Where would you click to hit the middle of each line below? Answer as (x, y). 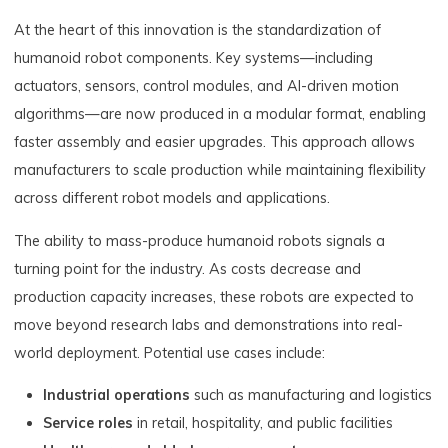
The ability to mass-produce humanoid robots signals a (200, 240)
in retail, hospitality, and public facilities (263, 423)
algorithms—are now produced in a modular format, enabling (220, 114)
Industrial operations (117, 395)
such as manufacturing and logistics (311, 395)
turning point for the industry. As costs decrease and (188, 268)
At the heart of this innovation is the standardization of (198, 30)
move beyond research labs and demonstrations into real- (209, 324)
